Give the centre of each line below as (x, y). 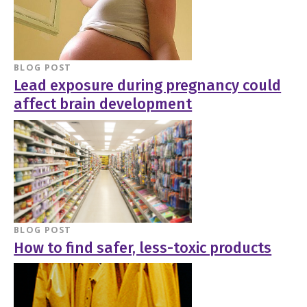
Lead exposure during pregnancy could (148, 86)
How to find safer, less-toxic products (143, 248)
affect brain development (103, 105)
